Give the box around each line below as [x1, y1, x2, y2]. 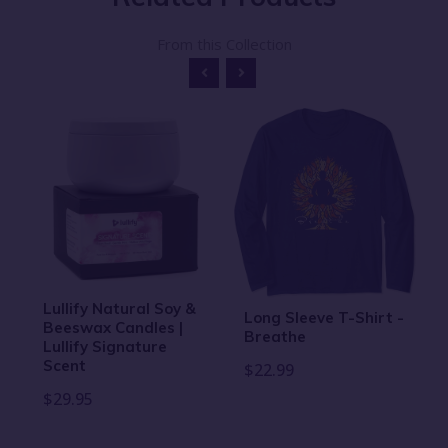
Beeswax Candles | [42, 318, 183, 338]
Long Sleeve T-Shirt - [244, 307, 405, 327]
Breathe [244, 326, 307, 346]
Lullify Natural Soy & [42, 299, 196, 319]
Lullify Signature [42, 337, 167, 357]
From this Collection [156, 33, 292, 54]
